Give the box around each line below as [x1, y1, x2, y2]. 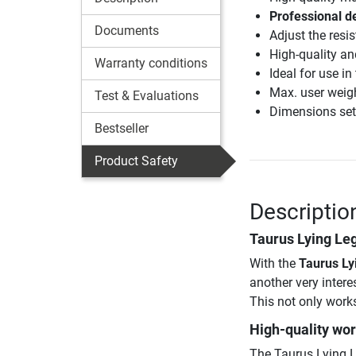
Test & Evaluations [95, 88, 199, 103]
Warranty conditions [95, 56, 207, 71]
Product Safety [95, 153, 178, 168]
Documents [95, 23, 159, 38]
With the [249, 256, 299, 271]
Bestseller [95, 121, 149, 136]
